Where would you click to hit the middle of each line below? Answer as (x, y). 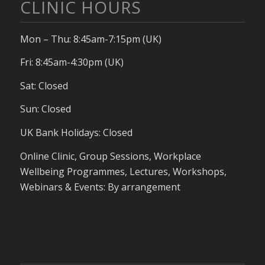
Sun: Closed (45, 109)
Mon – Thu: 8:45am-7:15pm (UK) (91, 39)
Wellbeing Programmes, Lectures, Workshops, (123, 171)
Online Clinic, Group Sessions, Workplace (110, 156)
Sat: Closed (44, 85)
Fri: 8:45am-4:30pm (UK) (72, 62)
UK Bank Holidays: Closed (76, 132)
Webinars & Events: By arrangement (100, 187)
